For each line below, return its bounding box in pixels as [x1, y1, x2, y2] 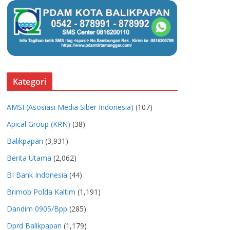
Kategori [13, 76, 47, 88]
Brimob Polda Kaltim [7, 187, 75, 197]
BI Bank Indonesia [7, 170, 67, 180]
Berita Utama [7, 153, 51, 163]
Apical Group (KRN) [7, 119, 70, 129]
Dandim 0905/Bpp [7, 204, 67, 214]
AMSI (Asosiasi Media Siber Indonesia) [7, 102, 133, 112]
